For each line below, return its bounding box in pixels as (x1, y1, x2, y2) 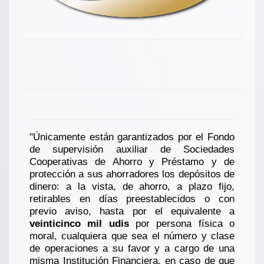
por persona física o (128, 218, 235, 230)
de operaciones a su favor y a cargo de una (29, 243, 235, 255)
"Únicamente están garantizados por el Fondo (29, 131, 235, 143)
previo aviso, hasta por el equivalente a (29, 206, 235, 217)
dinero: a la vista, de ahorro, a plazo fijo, (29, 181, 235, 193)
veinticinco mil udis (29, 218, 129, 230)
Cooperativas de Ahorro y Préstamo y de (29, 156, 235, 168)
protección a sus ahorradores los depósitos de (29, 169, 235, 180)
